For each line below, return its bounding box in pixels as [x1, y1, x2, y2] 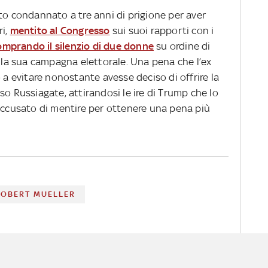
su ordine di [154, 40, 211, 52]
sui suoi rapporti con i [109, 25, 214, 36]
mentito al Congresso [10, 25, 110, 36]
